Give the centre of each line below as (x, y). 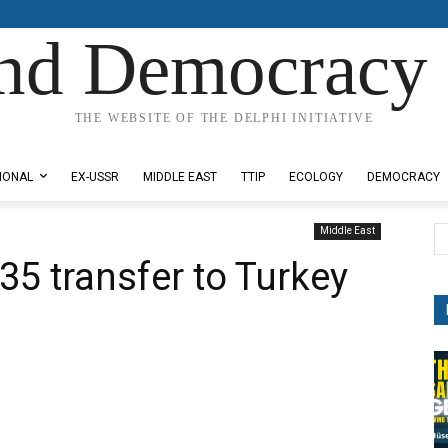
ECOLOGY (316, 177)
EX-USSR (95, 177)
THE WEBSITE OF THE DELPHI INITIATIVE (224, 118)
